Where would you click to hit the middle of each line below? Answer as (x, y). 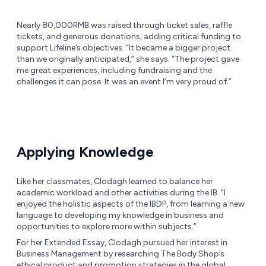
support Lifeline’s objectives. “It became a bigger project (123, 47)
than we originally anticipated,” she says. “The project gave (128, 59)
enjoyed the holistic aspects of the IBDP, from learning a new (131, 204)
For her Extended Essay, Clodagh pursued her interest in (122, 242)
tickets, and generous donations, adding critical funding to (129, 36)
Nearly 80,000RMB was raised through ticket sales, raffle (124, 25)
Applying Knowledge (85, 151)
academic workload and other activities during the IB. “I (121, 192)
